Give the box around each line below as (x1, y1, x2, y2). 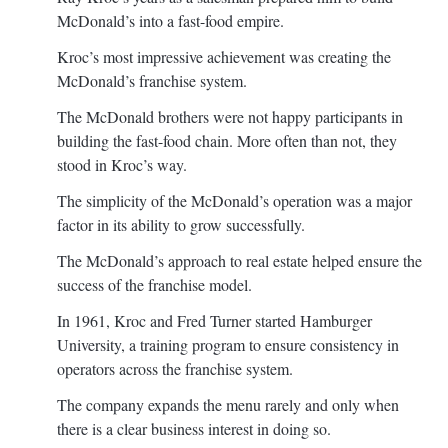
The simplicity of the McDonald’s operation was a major (57, 189, 412, 211)
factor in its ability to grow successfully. (57, 213, 305, 235)
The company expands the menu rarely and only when (57, 393, 399, 415)
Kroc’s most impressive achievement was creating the (57, 45, 391, 67)
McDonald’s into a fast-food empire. (57, 9, 284, 31)
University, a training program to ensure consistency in (57, 333, 399, 355)
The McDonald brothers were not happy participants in (57, 105, 403, 127)
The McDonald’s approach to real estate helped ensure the (57, 249, 422, 271)
